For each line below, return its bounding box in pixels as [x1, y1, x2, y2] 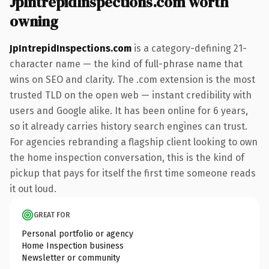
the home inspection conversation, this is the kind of [10, 151, 244, 163]
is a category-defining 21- [131, 42, 247, 54]
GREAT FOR [34, 210, 70, 219]
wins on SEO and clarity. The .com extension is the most [10, 73, 255, 85]
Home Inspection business [22, 240, 124, 251]
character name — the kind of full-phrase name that [10, 58, 243, 70]
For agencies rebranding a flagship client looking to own [10, 136, 258, 148]
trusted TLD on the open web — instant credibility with [10, 89, 252, 101]
